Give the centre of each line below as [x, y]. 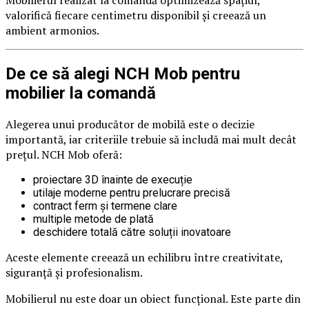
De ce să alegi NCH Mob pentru [123, 74]
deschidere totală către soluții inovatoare [132, 232]
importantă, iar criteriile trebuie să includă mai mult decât [151, 140]
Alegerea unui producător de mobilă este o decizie [130, 124]
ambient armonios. [52, 31]
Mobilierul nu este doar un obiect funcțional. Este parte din [153, 299]
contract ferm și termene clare [105, 206]
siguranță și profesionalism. [74, 273]
